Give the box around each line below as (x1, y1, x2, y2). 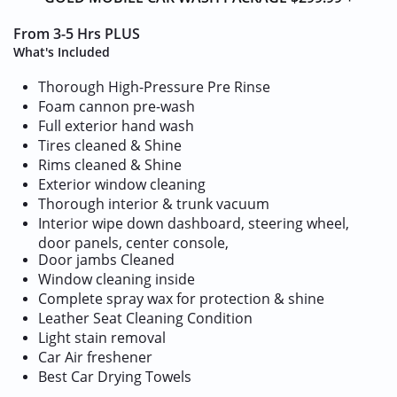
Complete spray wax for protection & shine (38, 289, 328, 308)
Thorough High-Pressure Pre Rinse (38, 77, 270, 97)
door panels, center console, (38, 233, 229, 250)
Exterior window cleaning (38, 175, 206, 194)
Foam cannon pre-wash (38, 97, 195, 116)
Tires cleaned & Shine (38, 136, 189, 155)
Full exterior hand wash (38, 116, 194, 136)
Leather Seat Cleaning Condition (38, 308, 253, 328)
